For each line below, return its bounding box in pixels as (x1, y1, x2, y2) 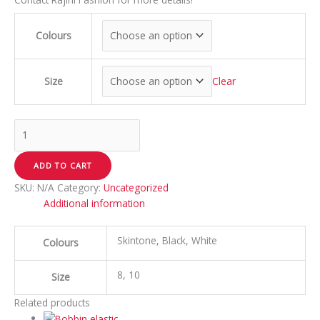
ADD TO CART (34, 159, 92, 171)
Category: (57, 180, 104, 194)
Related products (14, 296, 90, 310)
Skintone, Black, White (116, 234, 217, 248)
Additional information (44, 196, 146, 210)
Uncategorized (104, 180, 169, 194)
